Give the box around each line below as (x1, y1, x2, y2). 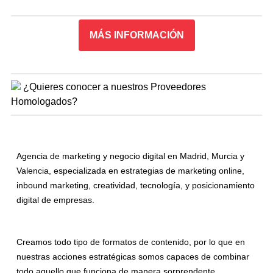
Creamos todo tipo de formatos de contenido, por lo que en (16, 237, 245, 247)
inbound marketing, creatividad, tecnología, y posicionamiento (16, 180, 255, 190)
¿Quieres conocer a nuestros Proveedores (23, 82, 206, 92)
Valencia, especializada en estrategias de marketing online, (16, 166, 244, 175)
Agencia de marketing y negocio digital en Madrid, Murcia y (16, 151, 244, 161)
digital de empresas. (16, 195, 94, 205)
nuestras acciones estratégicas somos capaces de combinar (16, 252, 249, 261)
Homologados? (11, 96, 77, 107)
